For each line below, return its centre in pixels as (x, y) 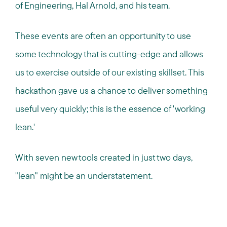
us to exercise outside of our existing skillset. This (110, 72)
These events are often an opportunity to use (103, 35)
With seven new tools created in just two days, (104, 157)
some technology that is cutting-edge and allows (109, 54)
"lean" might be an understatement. (84, 175)
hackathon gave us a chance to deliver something (111, 90)
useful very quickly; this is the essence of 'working (110, 108)
